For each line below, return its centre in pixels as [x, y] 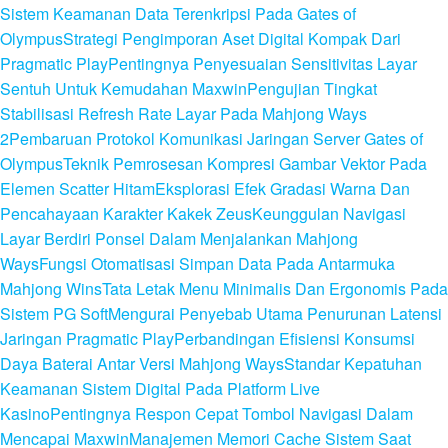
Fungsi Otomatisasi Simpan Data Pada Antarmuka [217, 264]
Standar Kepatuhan [353, 364]
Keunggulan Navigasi [329, 214]
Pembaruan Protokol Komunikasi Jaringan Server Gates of [216, 139]
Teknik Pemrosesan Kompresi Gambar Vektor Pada [245, 164]
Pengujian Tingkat [312, 89]
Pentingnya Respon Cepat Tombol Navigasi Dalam [231, 414]
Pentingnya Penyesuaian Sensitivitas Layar [262, 64]
